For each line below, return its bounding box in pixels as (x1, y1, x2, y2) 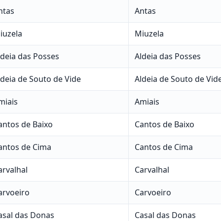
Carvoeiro (134, 186, 171, 198)
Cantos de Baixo (134, 118, 194, 130)
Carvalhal (134, 164, 169, 175)
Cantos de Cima (134, 141, 193, 152)
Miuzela (134, 28, 164, 39)
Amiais (134, 96, 159, 107)
